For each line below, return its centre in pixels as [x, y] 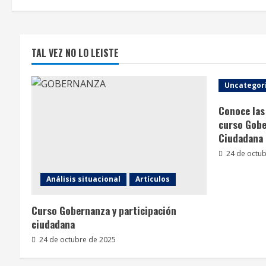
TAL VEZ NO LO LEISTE [75, 53]
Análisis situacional [84, 179]
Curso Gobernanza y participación [104, 211]
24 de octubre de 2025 [77, 240]
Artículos [153, 179]
